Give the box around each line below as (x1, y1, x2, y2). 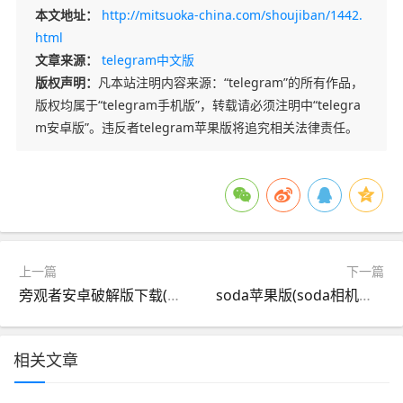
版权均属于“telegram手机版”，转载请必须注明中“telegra (34, 96, 361, 114)
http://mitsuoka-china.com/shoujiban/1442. (101, 6, 363, 24)
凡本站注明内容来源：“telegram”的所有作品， (97, 74, 363, 92)
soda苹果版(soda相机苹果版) (359, 285, 372, 306)
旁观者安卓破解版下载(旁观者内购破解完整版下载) (167, 285, 179, 306)
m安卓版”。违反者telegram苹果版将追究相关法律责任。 (34, 119, 358, 137)
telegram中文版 (101, 51, 194, 69)
